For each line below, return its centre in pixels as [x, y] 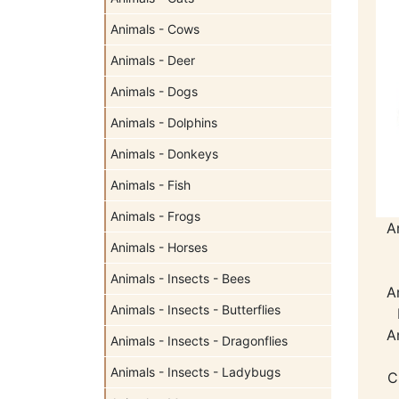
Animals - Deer [153, 60]
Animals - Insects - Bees [180, 278]
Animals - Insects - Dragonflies [199, 341]
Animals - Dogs [154, 91]
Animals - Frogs [155, 216]
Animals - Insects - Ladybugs [195, 372]
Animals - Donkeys [164, 154]
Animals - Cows [155, 29]
